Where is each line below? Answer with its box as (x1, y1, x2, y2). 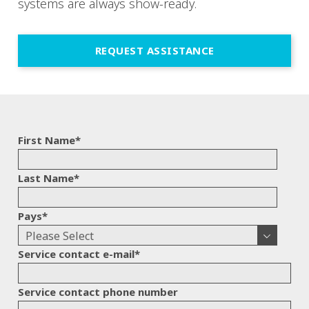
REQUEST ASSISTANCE (94, 43, 215, 57)
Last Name (18, 171, 74, 185)
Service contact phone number (18, 285, 178, 299)
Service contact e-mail (18, 247, 134, 261)
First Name (18, 133, 75, 147)
